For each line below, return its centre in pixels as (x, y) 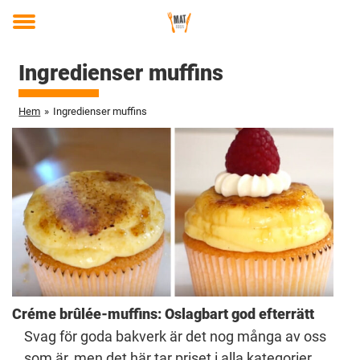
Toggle (35, 33)
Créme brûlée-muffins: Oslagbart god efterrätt (163, 314)
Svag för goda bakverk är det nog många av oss (175, 336)
